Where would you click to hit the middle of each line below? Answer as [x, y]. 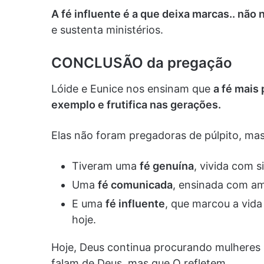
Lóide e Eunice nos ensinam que [132, 89]
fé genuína [167, 166]
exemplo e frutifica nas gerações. [136, 105]
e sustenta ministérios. [107, 30]
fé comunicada [135, 185]
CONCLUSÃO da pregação [142, 63]
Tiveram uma [106, 166]
